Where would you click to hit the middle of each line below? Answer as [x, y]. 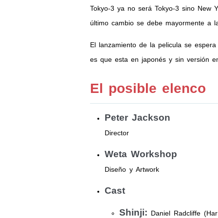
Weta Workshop [141, 154]
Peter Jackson [137, 118]
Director [117, 133]
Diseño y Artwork [132, 169]
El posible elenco [148, 88]
